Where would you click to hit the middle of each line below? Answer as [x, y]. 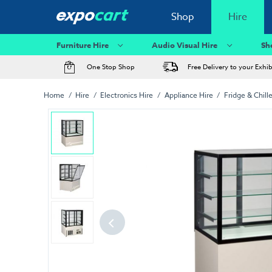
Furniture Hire [83, 45]
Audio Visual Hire [185, 45]
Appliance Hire [189, 95]
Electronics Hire [127, 95]
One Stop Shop [110, 67]
